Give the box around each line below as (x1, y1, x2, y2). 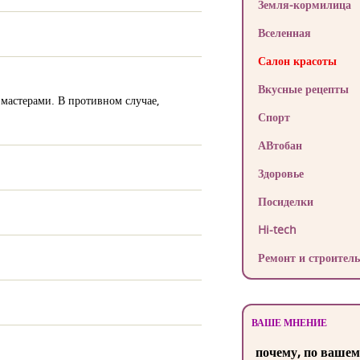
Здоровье (257, 166, 304, 181)
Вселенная (257, 25, 311, 40)
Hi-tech (257, 222, 297, 237)
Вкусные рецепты (257, 81, 349, 96)
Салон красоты (257, 53, 337, 68)
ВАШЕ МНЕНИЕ (251, 316, 327, 329)
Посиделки (257, 194, 313, 209)
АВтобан (257, 137, 302, 153)
